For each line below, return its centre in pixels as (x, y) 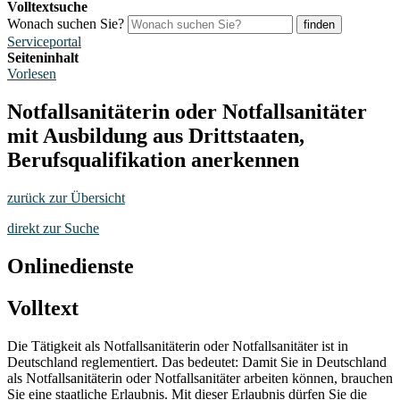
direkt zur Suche (53, 228)
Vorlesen (32, 74)
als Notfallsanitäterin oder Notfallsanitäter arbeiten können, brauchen (200, 378)
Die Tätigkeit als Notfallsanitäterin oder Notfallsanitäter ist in (178, 346)
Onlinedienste (71, 266)
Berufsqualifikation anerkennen (153, 159)
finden (319, 25)
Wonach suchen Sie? (66, 24)
